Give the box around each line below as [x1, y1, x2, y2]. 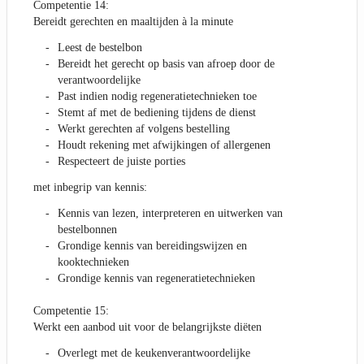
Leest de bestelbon [58, 41, 142, 54]
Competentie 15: [33, 305, 109, 318]
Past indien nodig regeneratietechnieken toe [58, 90, 257, 103]
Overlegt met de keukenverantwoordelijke [58, 347, 250, 360]
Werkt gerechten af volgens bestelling [58, 123, 230, 136]
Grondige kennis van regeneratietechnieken [58, 272, 255, 285]
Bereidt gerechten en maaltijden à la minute [33, 15, 233, 28]
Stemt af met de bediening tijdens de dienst [58, 106, 256, 119]
